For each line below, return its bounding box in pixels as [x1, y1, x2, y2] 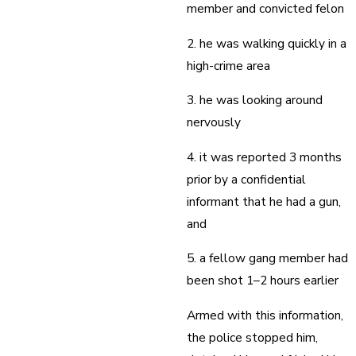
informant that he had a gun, [187, 192, 342, 210]
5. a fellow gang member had [187, 250, 349, 267]
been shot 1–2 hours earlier [187, 272, 339, 289]
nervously [187, 114, 242, 131]
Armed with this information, [187, 306, 344, 323]
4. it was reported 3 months [187, 148, 342, 165]
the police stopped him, [187, 328, 319, 346]
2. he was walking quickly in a [187, 34, 347, 52]
